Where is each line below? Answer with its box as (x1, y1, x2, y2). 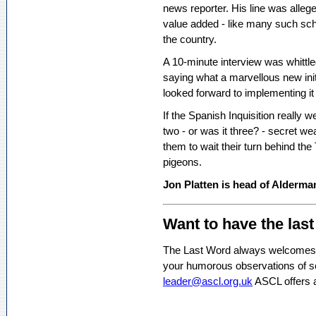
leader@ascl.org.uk (163, 275, 253, 288)
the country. (163, 33, 217, 45)
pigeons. (163, 156, 202, 168)
